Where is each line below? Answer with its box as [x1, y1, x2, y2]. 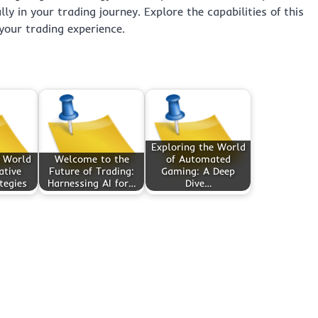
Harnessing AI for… [48, 177, 136, 190]
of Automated [165, 153, 231, 166]
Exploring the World [150, 141, 246, 154]
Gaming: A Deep [161, 165, 235, 178]
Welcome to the [54, 153, 129, 166]
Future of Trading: [49, 165, 134, 178]
